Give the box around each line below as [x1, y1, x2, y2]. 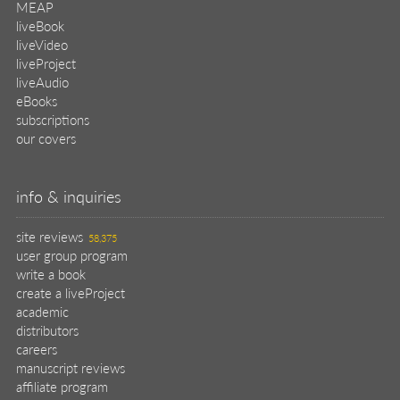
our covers [16, 129, 76, 148]
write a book [16, 264, 86, 284]
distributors [16, 321, 79, 340]
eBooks [16, 91, 57, 111]
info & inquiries [16, 185, 121, 208]
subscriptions [16, 110, 89, 129]
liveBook [16, 16, 64, 36]
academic [16, 302, 69, 321]
